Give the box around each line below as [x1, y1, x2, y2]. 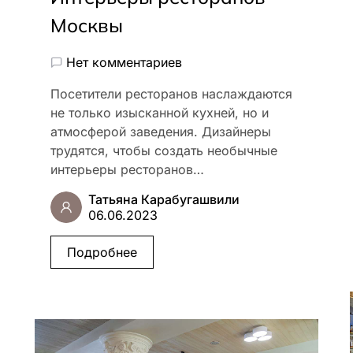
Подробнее [67, 244, 137, 260]
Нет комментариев [66, 54, 182, 70]
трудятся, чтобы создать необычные [50, 143, 277, 158]
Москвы [50, 13, 123, 37]
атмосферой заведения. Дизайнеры [50, 124, 271, 139]
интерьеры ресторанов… [50, 162, 204, 177]
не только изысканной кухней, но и [50, 105, 269, 121]
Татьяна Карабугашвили [88, 191, 240, 207]
